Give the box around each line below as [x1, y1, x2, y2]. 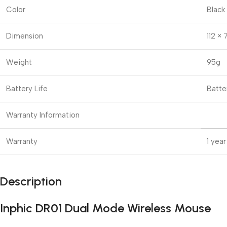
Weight [6, 57, 32, 67]
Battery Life [6, 84, 48, 93]
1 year [207, 136, 226, 146]
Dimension [6, 31, 43, 41]
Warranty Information [6, 110, 80, 120]
